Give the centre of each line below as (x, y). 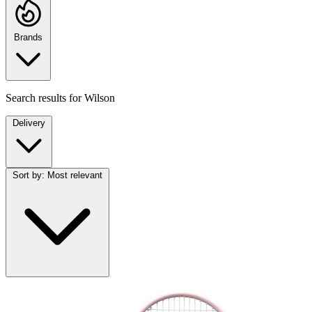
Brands (28, 38)
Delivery (29, 123)
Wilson (100, 98)
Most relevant (75, 175)
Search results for (45, 98)
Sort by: (29, 175)
